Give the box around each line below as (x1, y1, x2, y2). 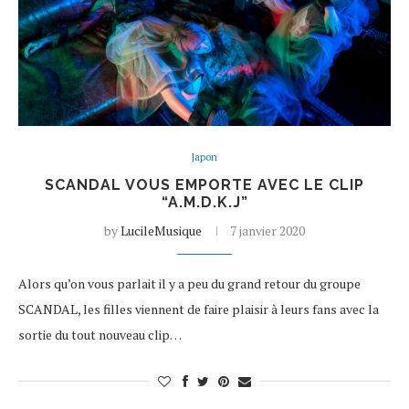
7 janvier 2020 (230, 222, 305, 239)
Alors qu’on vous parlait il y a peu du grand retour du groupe (18, 275, 361, 292)
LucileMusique (121, 222, 202, 239)
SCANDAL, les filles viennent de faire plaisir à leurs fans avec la (18, 300, 379, 318)
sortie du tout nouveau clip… (18, 326, 182, 343)
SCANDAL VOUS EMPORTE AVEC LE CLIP (45, 176, 364, 194)
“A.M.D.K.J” (161, 194, 248, 211)
